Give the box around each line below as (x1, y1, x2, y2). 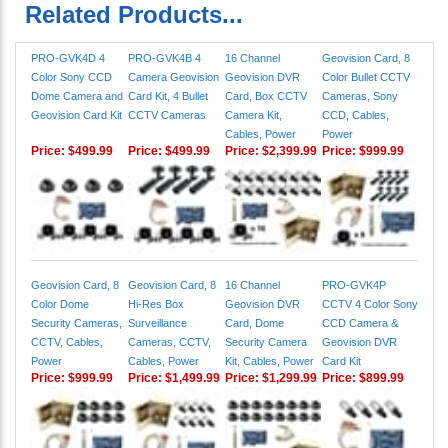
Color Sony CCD (31, 74, 112, 87)
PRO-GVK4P (322, 282, 386, 295)
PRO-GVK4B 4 (128, 55, 201, 68)
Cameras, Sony (322, 93, 398, 106)
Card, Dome (225, 320, 284, 333)
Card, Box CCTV (225, 93, 307, 106)
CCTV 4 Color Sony (322, 301, 418, 314)
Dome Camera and (31, 93, 123, 106)
